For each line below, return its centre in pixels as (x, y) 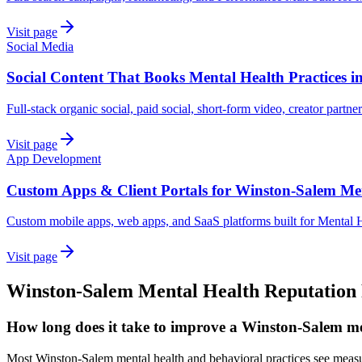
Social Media (40, 46)
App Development (54, 158)
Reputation (310, 291)
